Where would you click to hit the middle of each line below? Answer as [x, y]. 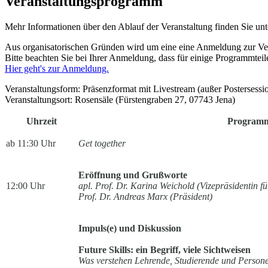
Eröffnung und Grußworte [133, 175]
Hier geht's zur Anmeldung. [57, 69]
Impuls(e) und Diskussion [131, 229]
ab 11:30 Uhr [31, 144]
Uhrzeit [41, 121]
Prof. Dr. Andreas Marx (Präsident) [147, 197]
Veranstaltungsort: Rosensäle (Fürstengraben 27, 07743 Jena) [120, 100]
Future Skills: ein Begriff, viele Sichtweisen [165, 250]
